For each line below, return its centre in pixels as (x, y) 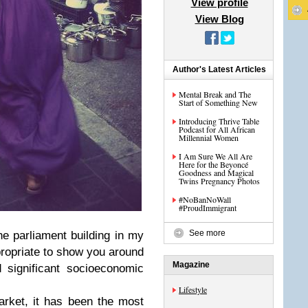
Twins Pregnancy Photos (219, 181)
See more (207, 233)
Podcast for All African (217, 129)
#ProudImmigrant (208, 208)
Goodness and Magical (216, 173)
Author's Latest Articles (219, 69)
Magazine (191, 265)
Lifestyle (193, 289)
